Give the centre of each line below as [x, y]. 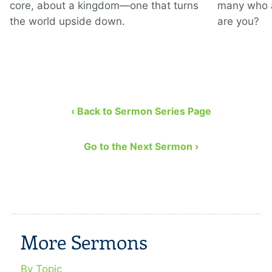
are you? [238, 22]
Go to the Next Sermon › [141, 147]
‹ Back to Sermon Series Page [141, 111]
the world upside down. [67, 22]
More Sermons [84, 243]
